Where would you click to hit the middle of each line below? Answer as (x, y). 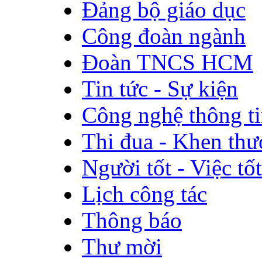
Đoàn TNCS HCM (168, 62)
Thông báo (132, 220)
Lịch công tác (144, 194)
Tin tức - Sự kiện (160, 88)
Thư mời (122, 246)
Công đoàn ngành (164, 36)
